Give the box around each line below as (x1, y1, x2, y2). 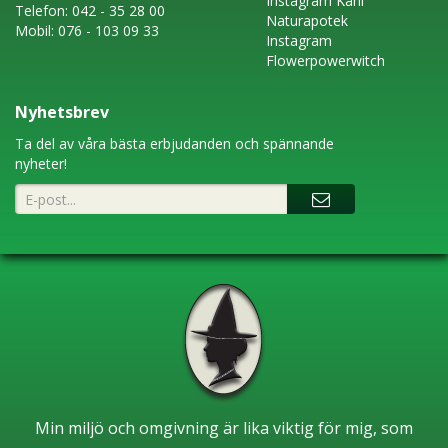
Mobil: (15, 21, 58, 41)
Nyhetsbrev (15, 101, 109, 124)
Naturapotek (265, 11, 348, 31)
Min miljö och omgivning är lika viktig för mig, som (35, 417, 413, 440)
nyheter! (15, 154, 67, 174)
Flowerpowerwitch (265, 51, 385, 71)
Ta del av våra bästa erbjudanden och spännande (15, 134, 334, 154)
